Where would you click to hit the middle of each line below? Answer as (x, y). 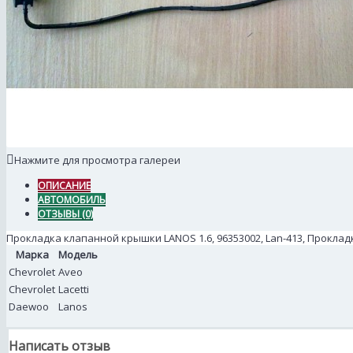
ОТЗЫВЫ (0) (65, 214)
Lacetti (74, 290)
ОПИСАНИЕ (64, 186)
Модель (78, 255)
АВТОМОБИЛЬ (72, 200)
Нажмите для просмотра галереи (97, 160)
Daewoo (29, 307)
